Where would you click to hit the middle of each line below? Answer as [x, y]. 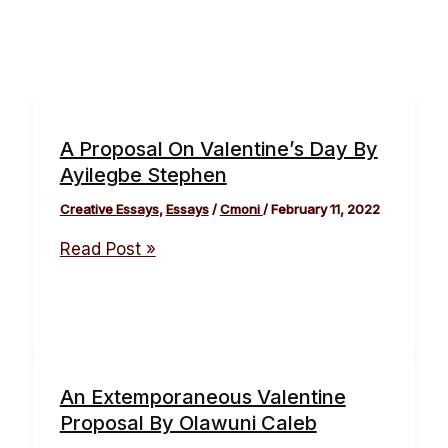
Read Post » [107, 249]
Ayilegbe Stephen [143, 175]
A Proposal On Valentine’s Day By [218, 149]
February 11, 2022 [325, 209]
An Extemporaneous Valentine [202, 397]
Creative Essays [109, 209]
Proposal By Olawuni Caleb [188, 423]
